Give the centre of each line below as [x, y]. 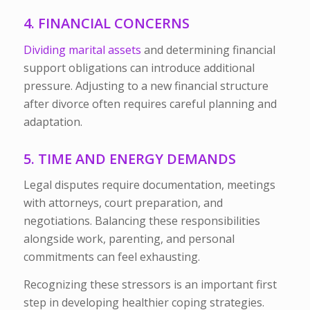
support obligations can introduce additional [139, 67]
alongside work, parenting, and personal [129, 239]
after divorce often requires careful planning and [150, 103]
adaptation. [53, 121]
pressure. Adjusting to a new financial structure [146, 85]
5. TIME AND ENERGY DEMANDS [129, 158]
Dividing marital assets [82, 49]
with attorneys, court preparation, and [123, 203]
